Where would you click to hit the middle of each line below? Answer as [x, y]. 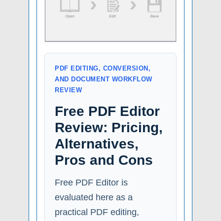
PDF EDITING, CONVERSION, [103, 68]
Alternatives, [97, 144]
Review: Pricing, [109, 127]
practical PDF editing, [97, 212]
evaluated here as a [94, 197]
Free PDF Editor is [91, 182]
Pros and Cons [104, 160]
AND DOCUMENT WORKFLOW [104, 79]
